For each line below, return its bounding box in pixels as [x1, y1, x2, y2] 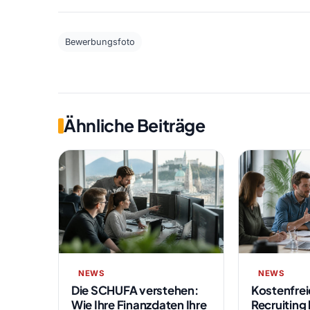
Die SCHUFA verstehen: [71, 282, 199, 298]
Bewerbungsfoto [65, 36, 135, 47]
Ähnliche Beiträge [64, 114, 206, 137]
